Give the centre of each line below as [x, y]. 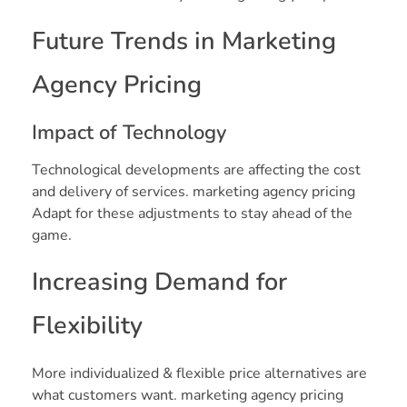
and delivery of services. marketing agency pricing [194, 191]
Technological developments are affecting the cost [196, 169]
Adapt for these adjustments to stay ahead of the [192, 213]
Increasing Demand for [159, 282]
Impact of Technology [129, 132]
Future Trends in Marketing [184, 41]
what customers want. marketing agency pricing [188, 395]
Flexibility [87, 325]
